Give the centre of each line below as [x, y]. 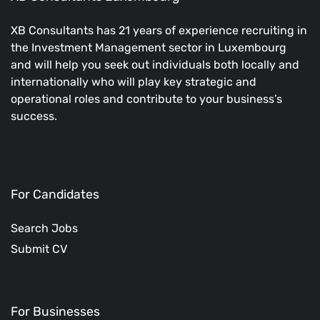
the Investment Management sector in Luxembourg [149, 47]
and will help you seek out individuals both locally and [155, 64]
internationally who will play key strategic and [134, 81]
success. [34, 116]
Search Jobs [44, 229]
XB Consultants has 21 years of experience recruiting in [159, 30]
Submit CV [39, 249]
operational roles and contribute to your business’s [146, 99]
